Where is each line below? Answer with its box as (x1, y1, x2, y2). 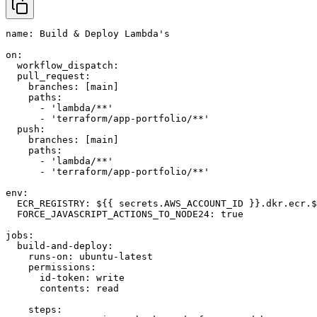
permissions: (6, 262, 96, 273)
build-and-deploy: (6, 241, 113, 252)
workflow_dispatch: (6, 60, 119, 71)
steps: (6, 304, 62, 316)
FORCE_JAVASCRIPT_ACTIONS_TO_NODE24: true (6, 209, 243, 220)
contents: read (6, 283, 119, 294)
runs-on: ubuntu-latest (6, 251, 153, 263)
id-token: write (6, 272, 125, 284)
